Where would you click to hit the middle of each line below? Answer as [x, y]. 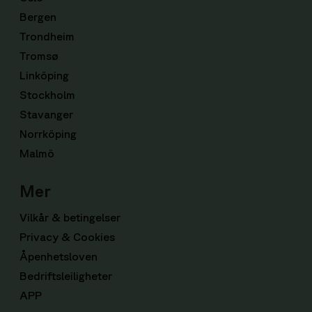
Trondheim [47, 36]
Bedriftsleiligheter [66, 276]
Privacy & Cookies [67, 237]
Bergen [38, 17]
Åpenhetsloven [58, 256]
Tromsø [39, 56]
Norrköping [48, 134]
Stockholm [47, 95]
